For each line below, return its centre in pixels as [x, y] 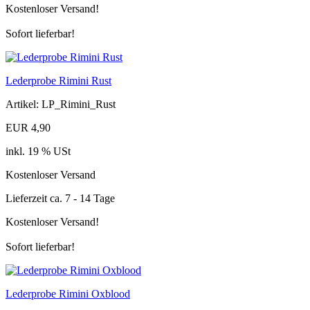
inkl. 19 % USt [38, 151]
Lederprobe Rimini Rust [58, 80]
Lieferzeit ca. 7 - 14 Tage [60, 198]
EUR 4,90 [28, 127]
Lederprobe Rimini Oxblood [68, 293]
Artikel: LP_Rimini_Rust [61, 104]
